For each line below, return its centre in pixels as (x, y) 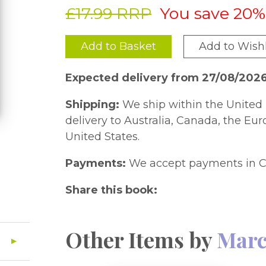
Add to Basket (119, 46)
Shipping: (93, 104)
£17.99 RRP (109, 13)
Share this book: (112, 190)
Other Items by (141, 239)
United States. (103, 137)
